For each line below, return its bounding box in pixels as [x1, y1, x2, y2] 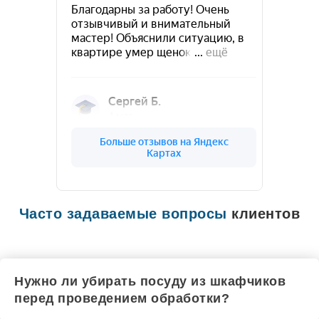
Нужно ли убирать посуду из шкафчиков [14, 273, 286, 288]
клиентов [226, 205, 300, 221]
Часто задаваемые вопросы [19, 205, 227, 221]
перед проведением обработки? [14, 291, 229, 305]
